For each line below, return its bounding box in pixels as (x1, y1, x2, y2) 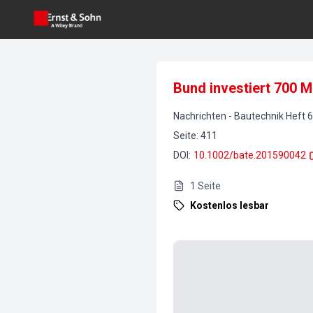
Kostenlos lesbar (190, 200, 269, 211)
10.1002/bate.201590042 (194, 150, 306, 161)
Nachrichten (173, 110, 226, 122)
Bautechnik (234, 110, 284, 122)
